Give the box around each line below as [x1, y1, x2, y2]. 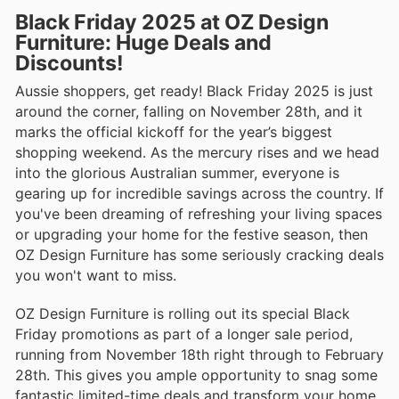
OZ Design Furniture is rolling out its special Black [15, 304, 350, 322]
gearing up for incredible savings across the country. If [15, 184, 384, 203]
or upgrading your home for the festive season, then [15, 225, 368, 244]
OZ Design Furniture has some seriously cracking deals [15, 246, 384, 265]
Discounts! [15, 51, 124, 77]
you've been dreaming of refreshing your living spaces [15, 205, 382, 224]
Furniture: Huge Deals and [15, 30, 272, 56]
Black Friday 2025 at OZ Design [15, 10, 329, 36]
